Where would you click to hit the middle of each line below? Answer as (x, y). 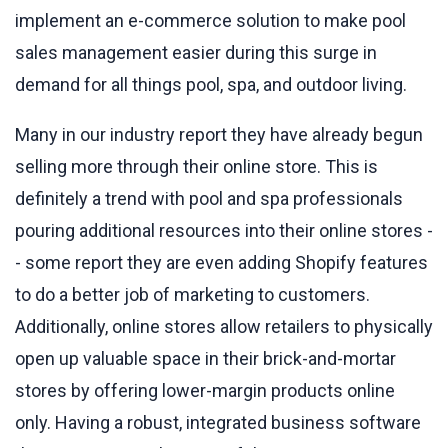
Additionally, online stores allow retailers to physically (224, 326)
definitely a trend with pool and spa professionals (209, 198)
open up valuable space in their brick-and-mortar (205, 358)
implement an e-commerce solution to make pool (210, 20)
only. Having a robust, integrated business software (218, 422)
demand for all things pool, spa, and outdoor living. (211, 84)
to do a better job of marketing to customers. (192, 294)
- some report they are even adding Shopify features (221, 262)
